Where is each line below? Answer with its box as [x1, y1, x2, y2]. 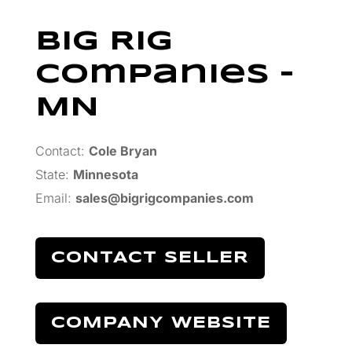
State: [35, 166, 69, 182]
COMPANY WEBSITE [50, 315, 271, 331]
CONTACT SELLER [50, 250, 249, 266]
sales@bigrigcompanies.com [75, 189, 254, 206]
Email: [35, 189, 71, 206]
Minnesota [72, 166, 138, 182]
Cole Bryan [88, 142, 157, 159]
